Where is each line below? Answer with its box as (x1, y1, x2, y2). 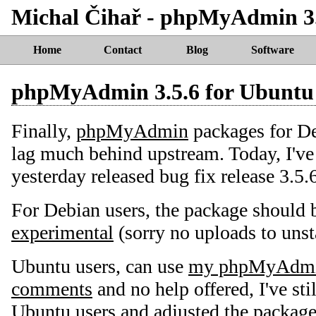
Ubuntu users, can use (11, 255, 188, 277)
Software (250, 43, 294, 56)
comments (11, 277, 92, 300)
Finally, (11, 119, 76, 142)
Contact (103, 43, 142, 56)
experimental (11, 221, 114, 243)
